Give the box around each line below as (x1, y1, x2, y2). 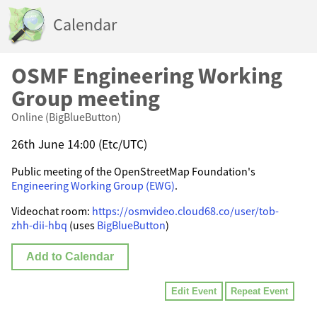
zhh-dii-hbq (11, 218, 67, 233)
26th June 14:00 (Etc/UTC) (11, 136, 147, 152)
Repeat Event (231, 286, 289, 297)
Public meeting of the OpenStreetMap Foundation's (11, 164, 255, 179)
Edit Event (171, 286, 217, 297)
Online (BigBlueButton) (11, 110, 121, 124)
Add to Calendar (26, 250, 115, 263)
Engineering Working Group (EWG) (11, 178, 175, 193)
